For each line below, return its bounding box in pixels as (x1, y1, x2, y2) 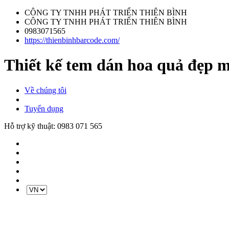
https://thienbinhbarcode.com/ (25, 36, 120, 44)
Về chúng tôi (25, 85, 66, 95)
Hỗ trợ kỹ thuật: (4, 121, 57, 130)
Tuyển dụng (25, 104, 63, 113)
